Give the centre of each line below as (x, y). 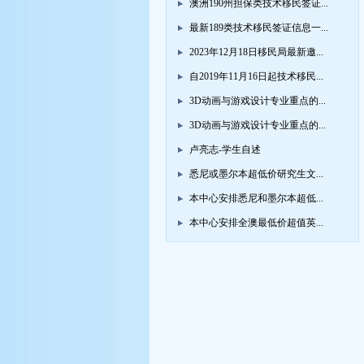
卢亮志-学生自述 (225, 150)
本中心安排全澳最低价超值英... (256, 223)
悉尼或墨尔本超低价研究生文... (256, 174)
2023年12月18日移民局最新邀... (256, 52)
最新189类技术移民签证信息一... (259, 28)
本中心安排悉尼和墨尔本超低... (256, 199)
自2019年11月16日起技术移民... (256, 77)
